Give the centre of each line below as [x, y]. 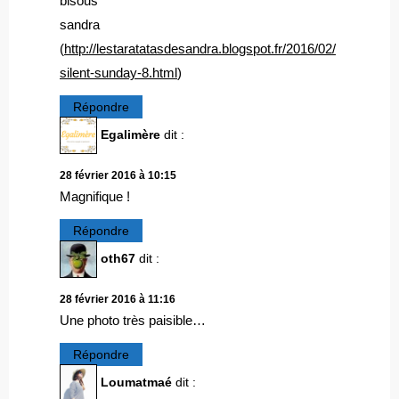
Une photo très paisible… [133, 321]
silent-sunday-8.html [118, 72]
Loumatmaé [136, 383]
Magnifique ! [95, 197]
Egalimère [130, 134]
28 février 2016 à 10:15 [118, 176]
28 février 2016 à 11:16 [118, 300]
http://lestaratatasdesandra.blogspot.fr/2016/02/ [200, 48]
